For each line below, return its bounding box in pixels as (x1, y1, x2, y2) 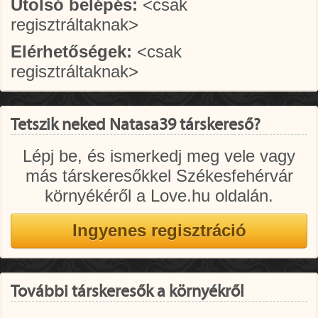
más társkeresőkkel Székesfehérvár (25, 166, 293, 185)
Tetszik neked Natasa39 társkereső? (11, 116, 261, 134)
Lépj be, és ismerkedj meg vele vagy (23, 146, 295, 165)
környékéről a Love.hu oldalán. (45, 186, 273, 205)
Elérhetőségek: (11, 42, 132, 61)
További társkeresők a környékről (11, 283, 244, 301)
